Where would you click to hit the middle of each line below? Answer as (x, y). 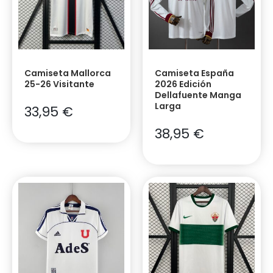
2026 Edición (183, 84)
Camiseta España (194, 73)
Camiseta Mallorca (68, 73)
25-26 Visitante (59, 84)
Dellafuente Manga (198, 95)
